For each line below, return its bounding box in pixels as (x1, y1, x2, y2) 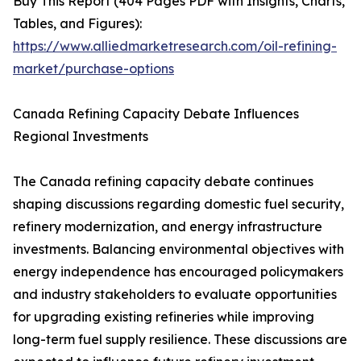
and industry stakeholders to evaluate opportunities (13, 286, 337, 303)
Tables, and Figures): (13, 15, 142, 32)
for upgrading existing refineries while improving (13, 309, 314, 326)
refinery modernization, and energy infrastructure (13, 218, 322, 235)
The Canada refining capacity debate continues (13, 173, 313, 190)
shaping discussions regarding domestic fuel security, (13, 196, 344, 213)
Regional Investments (13, 128, 148, 145)
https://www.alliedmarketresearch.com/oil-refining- (13, 38, 337, 55)
